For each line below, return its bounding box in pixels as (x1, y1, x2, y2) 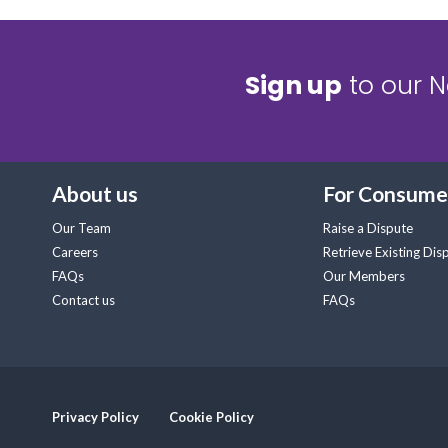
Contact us (52, 292, 115, 308)
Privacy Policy (52, 409, 139, 425)
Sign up (245, 67, 342, 103)
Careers (52, 244, 98, 260)
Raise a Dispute (323, 220, 413, 236)
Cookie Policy (169, 409, 254, 425)
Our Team (52, 220, 111, 236)
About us (52, 181, 138, 206)
